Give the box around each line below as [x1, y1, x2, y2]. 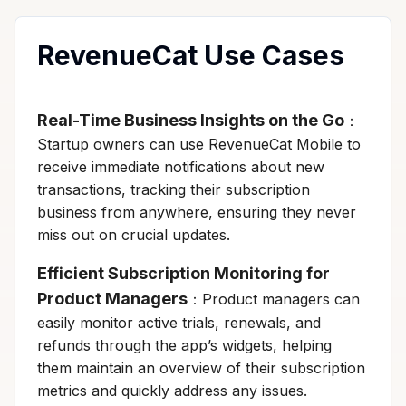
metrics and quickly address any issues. [37, 381, 307, 400]
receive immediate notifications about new [37, 157, 324, 176]
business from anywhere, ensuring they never [37, 202, 356, 221]
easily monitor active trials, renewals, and [37, 313, 321, 332]
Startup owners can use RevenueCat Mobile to [37, 134, 361, 153]
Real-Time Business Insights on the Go [37, 110, 344, 130]
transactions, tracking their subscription [37, 179, 310, 198]
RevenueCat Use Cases [37, 38, 344, 72]
